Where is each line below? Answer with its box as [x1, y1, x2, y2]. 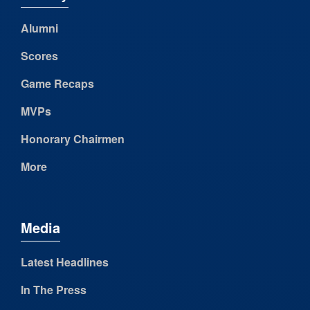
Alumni [21, 20, 58, 37]
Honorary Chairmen [21, 131, 125, 147]
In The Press [21, 282, 86, 298]
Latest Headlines [21, 254, 109, 271]
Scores [21, 48, 58, 64]
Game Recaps [21, 75, 94, 92]
